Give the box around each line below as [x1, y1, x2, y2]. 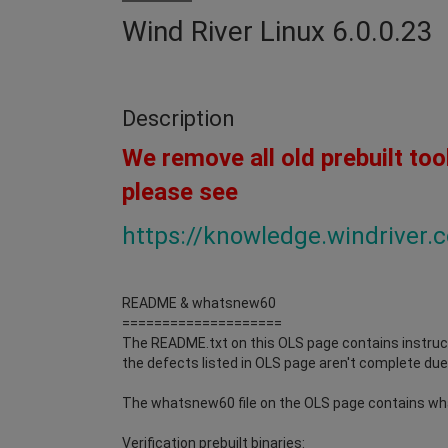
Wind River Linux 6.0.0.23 [122, 14, 433, 48]
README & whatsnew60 [122, 294, 276, 311]
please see [122, 177, 238, 206]
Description [122, 105, 235, 131]
